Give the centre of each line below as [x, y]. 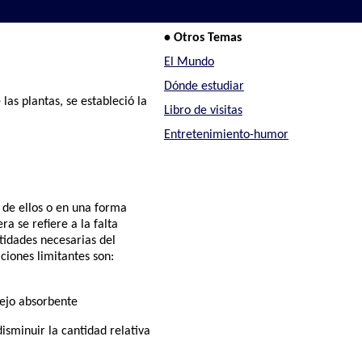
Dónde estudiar [204, 86]
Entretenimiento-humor [226, 135]
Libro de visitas [203, 110]
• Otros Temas [202, 38]
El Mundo [189, 63]
